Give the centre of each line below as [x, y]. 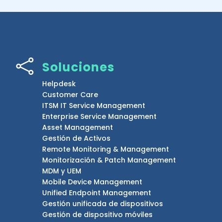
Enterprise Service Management [99, 116]
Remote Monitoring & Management [106, 149]
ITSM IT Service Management [94, 105]
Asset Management [78, 127]
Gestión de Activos [76, 138]
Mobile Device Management [92, 182]
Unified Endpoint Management [97, 193]
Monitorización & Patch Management [109, 160]
